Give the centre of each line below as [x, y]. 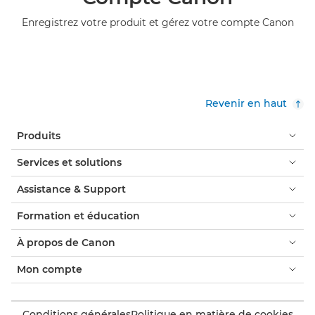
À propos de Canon [66, 242]
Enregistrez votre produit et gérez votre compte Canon [157, 22]
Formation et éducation [78, 216]
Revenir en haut [246, 103]
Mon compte [50, 269]
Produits [39, 135]
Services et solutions [69, 162]
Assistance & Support [71, 189]
